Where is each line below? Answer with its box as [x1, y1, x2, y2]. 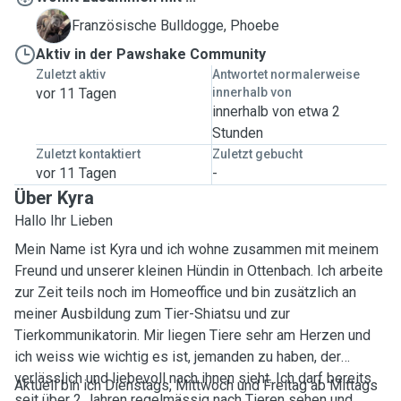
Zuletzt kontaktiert [36, 147, 141, 161]
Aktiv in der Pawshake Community [36, 46, 266, 63]
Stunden [211, 124, 263, 141]
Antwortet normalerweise [211, 67, 360, 81]
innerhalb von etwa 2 [211, 103, 340, 120]
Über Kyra [14, 187, 94, 209]
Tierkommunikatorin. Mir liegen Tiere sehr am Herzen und [14, 327, 371, 344]
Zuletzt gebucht [211, 147, 303, 161]
